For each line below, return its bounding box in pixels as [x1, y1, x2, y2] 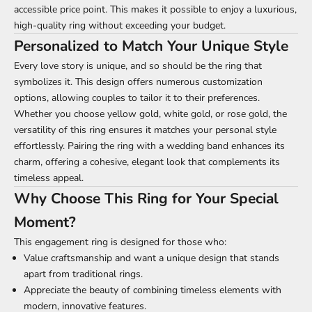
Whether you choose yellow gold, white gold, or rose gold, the [14, 107, 287, 121]
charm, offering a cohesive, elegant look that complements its [14, 155, 280, 169]
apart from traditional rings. [24, 267, 143, 281]
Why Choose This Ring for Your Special [14, 189, 279, 209]
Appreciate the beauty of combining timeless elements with [24, 283, 281, 297]
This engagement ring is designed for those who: [14, 235, 226, 249]
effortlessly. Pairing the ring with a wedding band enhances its [14, 139, 285, 153]
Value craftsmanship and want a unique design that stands [24, 251, 279, 265]
